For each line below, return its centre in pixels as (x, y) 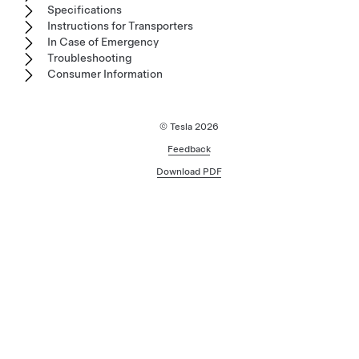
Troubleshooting (89, 58)
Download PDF (189, 172)
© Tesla (177, 127)
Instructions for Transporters (120, 26)
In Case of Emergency (103, 42)
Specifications (85, 10)
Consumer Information (105, 74)
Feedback (189, 149)
